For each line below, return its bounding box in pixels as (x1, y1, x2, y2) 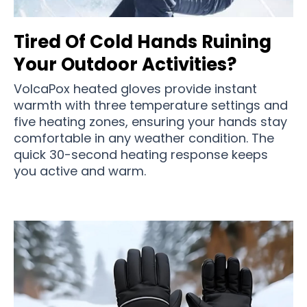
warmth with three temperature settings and (14, 96, 288, 114)
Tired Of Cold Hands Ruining (14, 29, 271, 54)
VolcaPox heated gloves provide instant (14, 79, 257, 97)
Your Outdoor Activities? (14, 51, 236, 77)
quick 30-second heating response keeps (14, 145, 268, 163)
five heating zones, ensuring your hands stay (14, 112, 287, 130)
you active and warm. (14, 162, 149, 180)
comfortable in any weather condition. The (14, 129, 274, 147)
